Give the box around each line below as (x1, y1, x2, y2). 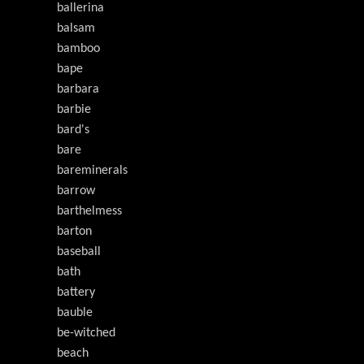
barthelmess (57, 205, 122, 219)
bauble (57, 306, 93, 320)
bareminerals (57, 164, 128, 178)
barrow (57, 184, 95, 198)
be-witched (57, 327, 115, 340)
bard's (57, 123, 89, 137)
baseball (57, 245, 101, 259)
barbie (57, 103, 91, 117)
